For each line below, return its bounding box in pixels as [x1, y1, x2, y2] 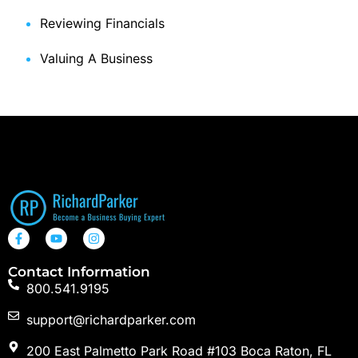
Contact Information [8, 264, 150, 280]
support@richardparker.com [26, 312, 196, 328]
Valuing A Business [40, 50, 153, 67]
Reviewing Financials [40, 15, 165, 32]
